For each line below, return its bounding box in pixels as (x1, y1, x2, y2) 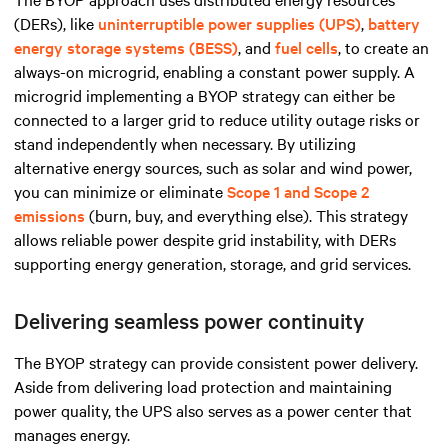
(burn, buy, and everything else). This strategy (85, 204, 408, 227)
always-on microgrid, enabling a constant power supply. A (14, 60, 415, 83)
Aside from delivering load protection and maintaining (14, 375, 392, 398)
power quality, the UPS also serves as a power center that (14, 399, 412, 422)
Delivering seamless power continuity (14, 306, 364, 335)
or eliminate (136, 180, 227, 203)
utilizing (299, 132, 356, 155)
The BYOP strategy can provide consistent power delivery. (14, 351, 418, 374)
